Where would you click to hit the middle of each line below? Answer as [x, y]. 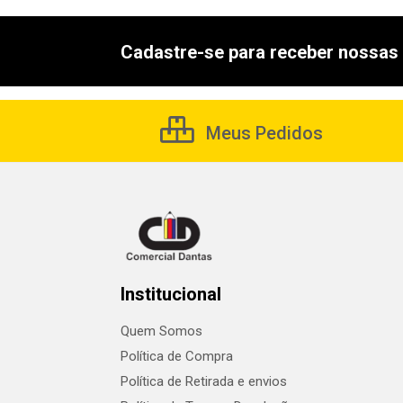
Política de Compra [177, 356]
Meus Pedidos [262, 133]
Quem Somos [161, 331]
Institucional [171, 294]
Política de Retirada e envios [204, 381]
